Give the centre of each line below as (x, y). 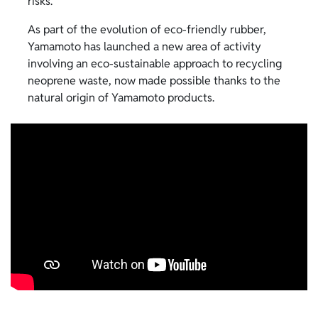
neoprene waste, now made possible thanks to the (154, 81)
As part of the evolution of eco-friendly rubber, (147, 30)
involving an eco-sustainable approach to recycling (155, 64)
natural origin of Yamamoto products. (121, 98)
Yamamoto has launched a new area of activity (144, 47)
